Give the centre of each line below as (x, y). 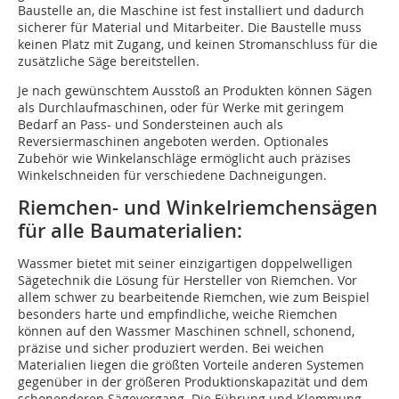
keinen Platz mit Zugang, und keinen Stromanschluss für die (198, 45)
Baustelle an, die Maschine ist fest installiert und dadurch (191, 11)
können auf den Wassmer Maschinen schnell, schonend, (186, 331)
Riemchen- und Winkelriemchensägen (198, 208)
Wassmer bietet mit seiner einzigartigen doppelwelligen (185, 264)
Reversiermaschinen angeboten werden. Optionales (173, 142)
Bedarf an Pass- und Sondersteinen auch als (151, 125)
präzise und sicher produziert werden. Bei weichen (171, 348)
